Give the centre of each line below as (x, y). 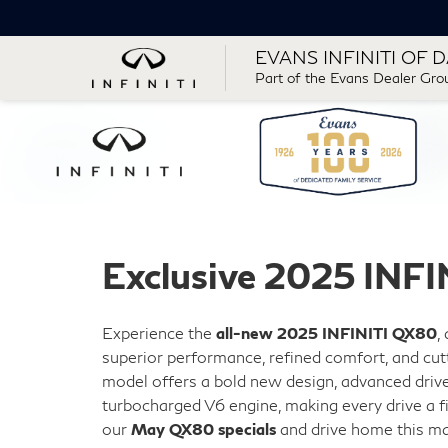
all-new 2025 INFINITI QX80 (326, 332)
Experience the (159, 332)
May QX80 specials (203, 428)
